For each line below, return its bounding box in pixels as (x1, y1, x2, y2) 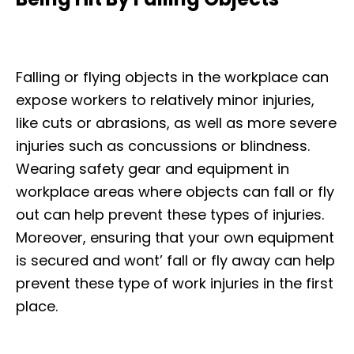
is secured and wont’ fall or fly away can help (16, 250, 335, 270)
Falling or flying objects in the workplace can (16, 66, 329, 87)
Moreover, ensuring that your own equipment (16, 227, 334, 247)
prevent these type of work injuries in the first (16, 273, 333, 293)
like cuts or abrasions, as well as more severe (16, 112, 337, 133)
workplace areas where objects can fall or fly (16, 181, 334, 201)
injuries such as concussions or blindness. (16, 135, 310, 156)
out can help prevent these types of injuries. (16, 204, 324, 224)
